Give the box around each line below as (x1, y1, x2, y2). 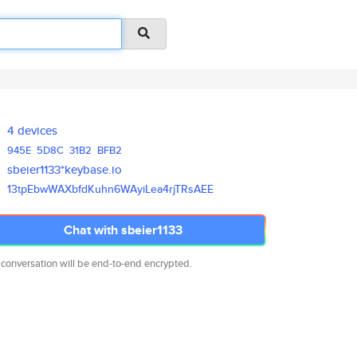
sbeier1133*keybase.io (7, 161, 123, 178)
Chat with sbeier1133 (63, 221, 182, 239)
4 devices (7, 122, 58, 139)
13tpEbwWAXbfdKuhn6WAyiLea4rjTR (7, 181, 189, 197)
